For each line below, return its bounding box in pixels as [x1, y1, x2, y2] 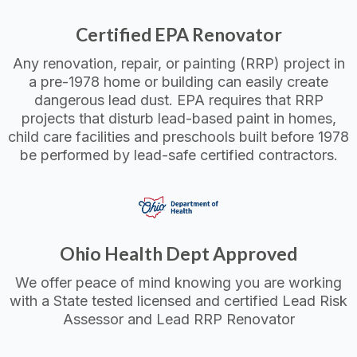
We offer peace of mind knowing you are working [15, 273, 342, 291]
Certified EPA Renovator [75, 23, 282, 46]
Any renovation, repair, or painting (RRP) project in [12, 55, 345, 73]
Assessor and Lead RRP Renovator [62, 310, 295, 328]
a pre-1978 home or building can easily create [29, 73, 328, 91]
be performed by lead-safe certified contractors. [19, 147, 338, 164]
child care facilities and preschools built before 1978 [8, 128, 349, 146]
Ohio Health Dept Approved [60, 241, 297, 265]
